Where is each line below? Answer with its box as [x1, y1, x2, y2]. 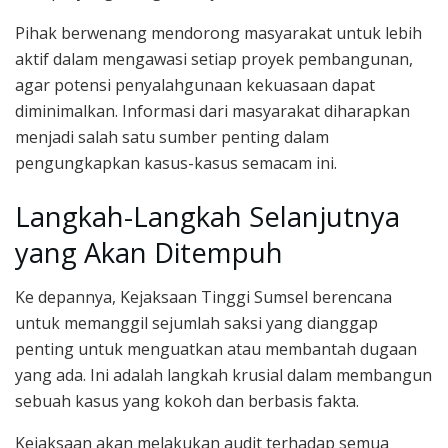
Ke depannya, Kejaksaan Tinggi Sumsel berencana [15, 286, 392, 309]
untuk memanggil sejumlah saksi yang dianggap [15, 312, 378, 335]
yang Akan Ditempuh [15, 233, 283, 271]
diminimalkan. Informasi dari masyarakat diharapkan [15, 100, 410, 123]
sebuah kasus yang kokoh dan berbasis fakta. [15, 390, 359, 413]
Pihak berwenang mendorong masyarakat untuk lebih [15, 22, 422, 45]
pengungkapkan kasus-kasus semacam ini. [15, 152, 337, 175]
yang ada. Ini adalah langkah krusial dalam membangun [15, 364, 432, 387]
